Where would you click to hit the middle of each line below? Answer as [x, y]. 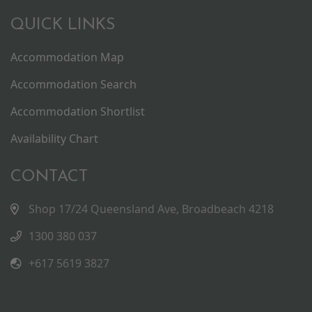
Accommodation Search [73, 84]
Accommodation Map [67, 57]
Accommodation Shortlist [78, 111]
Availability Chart [54, 138]
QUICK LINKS [63, 25]
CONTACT [49, 177]
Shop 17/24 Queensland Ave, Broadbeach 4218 [151, 209]
